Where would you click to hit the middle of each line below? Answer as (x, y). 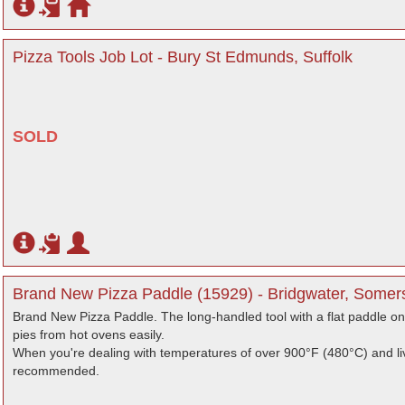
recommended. (56, 371)
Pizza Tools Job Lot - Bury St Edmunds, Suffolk (183, 57)
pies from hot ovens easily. (89, 334)
